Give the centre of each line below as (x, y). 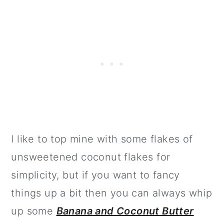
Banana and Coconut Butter (125, 211)
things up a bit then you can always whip (112, 193)
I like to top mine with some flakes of (102, 139)
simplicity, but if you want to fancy (95, 175)
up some (34, 211)
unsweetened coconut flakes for (91, 157)
